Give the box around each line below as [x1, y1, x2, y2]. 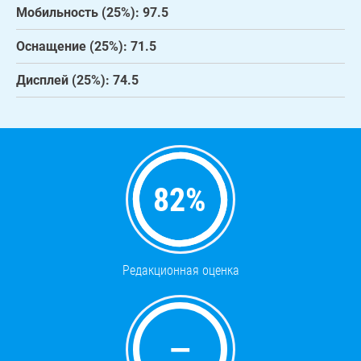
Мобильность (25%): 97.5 [16, 5, 168, 21]
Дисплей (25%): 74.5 [16, 73, 139, 89]
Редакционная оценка [122, 263, 239, 279]
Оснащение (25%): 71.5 [16, 39, 156, 55]
